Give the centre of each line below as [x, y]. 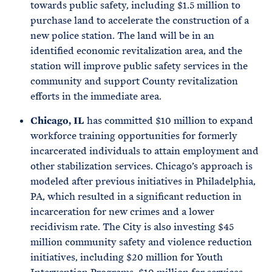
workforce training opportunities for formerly [134, 136]
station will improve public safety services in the [139, 66]
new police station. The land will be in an [122, 36]
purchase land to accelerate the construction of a [140, 20]
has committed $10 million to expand [170, 121]
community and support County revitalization [134, 81]
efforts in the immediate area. [97, 96]
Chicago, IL [59, 121]
